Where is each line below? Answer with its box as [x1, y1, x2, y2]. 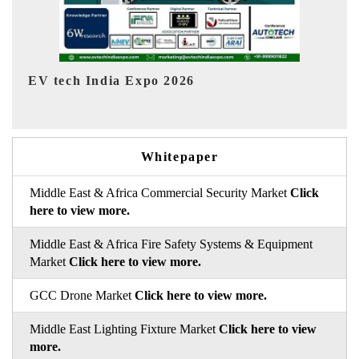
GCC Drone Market [29, 288, 135, 302]
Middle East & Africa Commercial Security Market [29, 185, 290, 200]
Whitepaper [140, 149, 219, 163]
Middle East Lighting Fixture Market [29, 321, 219, 336]
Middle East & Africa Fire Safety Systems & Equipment [29, 236, 313, 251]
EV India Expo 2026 [53, 74, 188, 88]
